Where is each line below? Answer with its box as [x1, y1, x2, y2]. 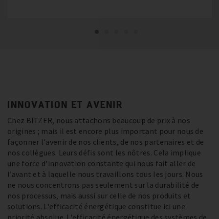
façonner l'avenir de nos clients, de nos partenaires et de [7, 137, 204, 147]
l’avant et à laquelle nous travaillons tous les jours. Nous [7, 169, 203, 179]
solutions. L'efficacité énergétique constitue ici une [7, 201, 185, 212]
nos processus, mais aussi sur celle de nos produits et [7, 191, 191, 201]
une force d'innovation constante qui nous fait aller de [7, 158, 196, 169]
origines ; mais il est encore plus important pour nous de [7, 126, 204, 136]
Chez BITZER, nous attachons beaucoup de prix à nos [7, 115, 190, 126]
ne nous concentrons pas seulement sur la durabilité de [7, 180, 199, 190]
